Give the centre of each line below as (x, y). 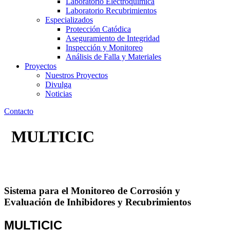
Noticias (59, 94)
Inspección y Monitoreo (104, 48)
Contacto (19, 111)
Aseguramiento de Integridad (113, 39)
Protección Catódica (98, 29)
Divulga (58, 85)
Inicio (24, 162)
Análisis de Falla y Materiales (113, 57)
